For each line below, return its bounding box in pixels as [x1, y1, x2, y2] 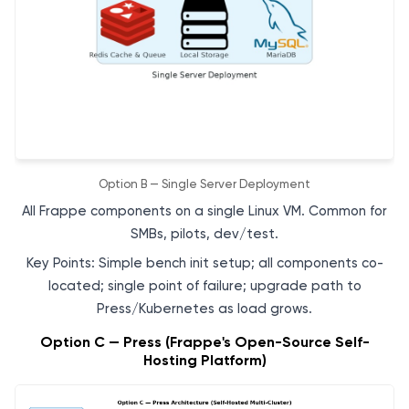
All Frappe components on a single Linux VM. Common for [22, 202, 387, 219]
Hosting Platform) [142, 351, 267, 370]
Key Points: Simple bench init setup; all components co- [26, 254, 383, 271]
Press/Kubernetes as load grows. [97, 299, 312, 317]
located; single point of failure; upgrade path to [47, 277, 362, 294]
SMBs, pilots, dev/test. [131, 225, 278, 242]
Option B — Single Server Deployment [99, 177, 310, 192]
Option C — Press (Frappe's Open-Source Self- [39, 333, 370, 351]
